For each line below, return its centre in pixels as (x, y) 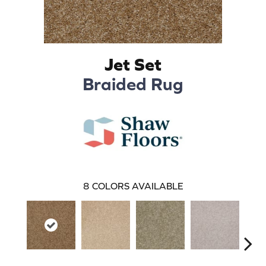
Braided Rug (133, 83)
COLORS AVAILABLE (137, 186)
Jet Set (133, 64)
